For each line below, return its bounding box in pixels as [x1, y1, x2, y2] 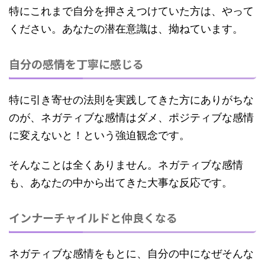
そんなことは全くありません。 [9, 158, 158, 171]
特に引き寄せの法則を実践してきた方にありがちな [9, 93, 254, 106]
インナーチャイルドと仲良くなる [9, 209, 177, 225]
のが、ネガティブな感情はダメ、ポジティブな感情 [9, 111, 254, 124]
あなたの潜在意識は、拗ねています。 [62, 22, 243, 35]
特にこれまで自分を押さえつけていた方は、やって [9, 4, 254, 17]
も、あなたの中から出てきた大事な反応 [9, 176, 201, 189]
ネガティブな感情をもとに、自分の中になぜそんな [9, 247, 254, 260]
